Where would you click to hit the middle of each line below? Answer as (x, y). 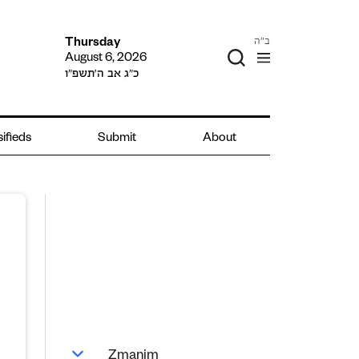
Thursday (92, 43)
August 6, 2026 (105, 58)
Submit (117, 139)
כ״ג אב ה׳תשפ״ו (101, 73)
